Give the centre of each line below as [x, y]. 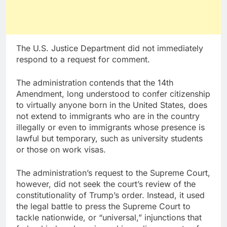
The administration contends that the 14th [95, 83]
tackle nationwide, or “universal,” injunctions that [109, 218]
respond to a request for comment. [83, 60]
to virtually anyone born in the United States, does [112, 105]
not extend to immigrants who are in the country [108, 116]
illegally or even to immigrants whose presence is [110, 127]
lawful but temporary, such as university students [109, 139]
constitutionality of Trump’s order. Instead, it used [110, 195]
